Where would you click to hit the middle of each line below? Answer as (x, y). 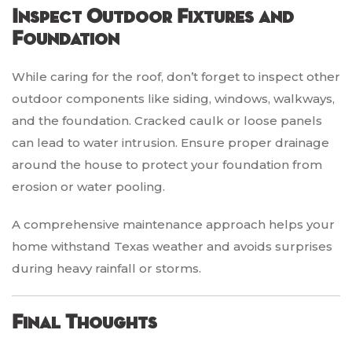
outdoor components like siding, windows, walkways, (173, 99)
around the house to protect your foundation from (167, 165)
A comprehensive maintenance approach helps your (173, 225)
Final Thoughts (84, 323)
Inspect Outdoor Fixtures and (153, 18)
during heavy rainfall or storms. (106, 269)
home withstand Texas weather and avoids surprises (172, 247)
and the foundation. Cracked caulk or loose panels (167, 121)
